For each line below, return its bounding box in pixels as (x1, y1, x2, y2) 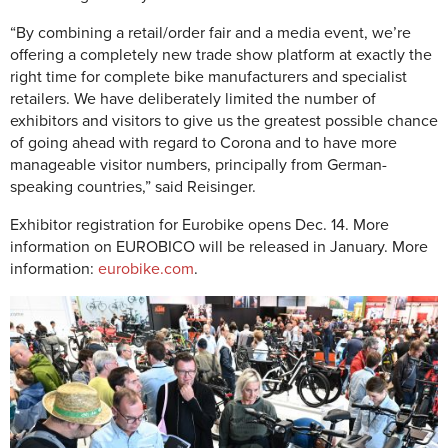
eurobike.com (98, 259, 194, 280)
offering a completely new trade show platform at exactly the (10, 45, 432, 66)
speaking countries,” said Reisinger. (10, 177, 256, 198)
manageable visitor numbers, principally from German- (10, 155, 387, 176)
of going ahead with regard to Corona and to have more (10, 133, 397, 154)
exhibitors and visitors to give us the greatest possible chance (10, 111, 438, 132)
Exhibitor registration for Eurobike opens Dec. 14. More (10, 215, 389, 236)
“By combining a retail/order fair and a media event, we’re (10, 23, 411, 44)
